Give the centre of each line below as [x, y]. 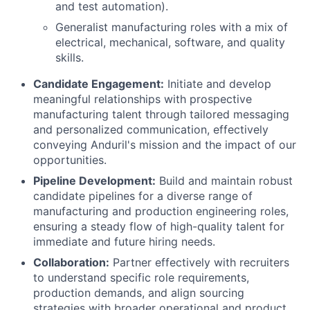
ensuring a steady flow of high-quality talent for [159, 226]
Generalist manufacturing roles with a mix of [172, 27]
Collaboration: [71, 262]
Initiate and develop [218, 84]
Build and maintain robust [224, 181]
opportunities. [70, 160]
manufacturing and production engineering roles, [161, 211]
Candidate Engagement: [99, 84]
